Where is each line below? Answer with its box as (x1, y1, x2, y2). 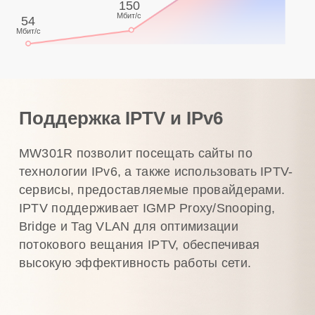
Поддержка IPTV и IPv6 (18, 108, 223, 129)
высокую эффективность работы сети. (18, 256, 252, 271)
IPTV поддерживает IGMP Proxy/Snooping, (18, 201, 276, 216)
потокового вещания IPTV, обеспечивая (18, 238, 260, 252)
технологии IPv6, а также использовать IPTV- (18, 165, 293, 179)
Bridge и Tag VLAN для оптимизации (18, 219, 238, 234)
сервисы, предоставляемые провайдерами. (18, 183, 285, 198)
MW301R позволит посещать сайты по (18, 146, 252, 161)
